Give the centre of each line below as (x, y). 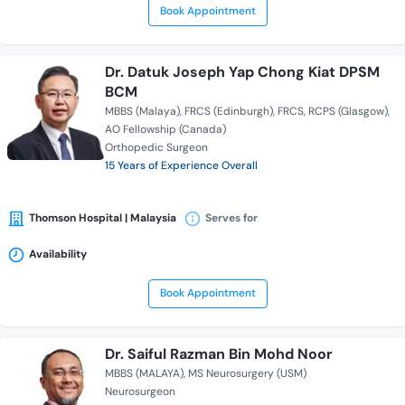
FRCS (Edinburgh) (229, 112)
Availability (58, 254)
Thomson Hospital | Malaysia (103, 218)
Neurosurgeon (140, 392)
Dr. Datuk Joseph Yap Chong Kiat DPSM (242, 72)
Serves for (231, 218)
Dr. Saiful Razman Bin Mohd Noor (219, 354)
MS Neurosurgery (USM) (247, 374)
